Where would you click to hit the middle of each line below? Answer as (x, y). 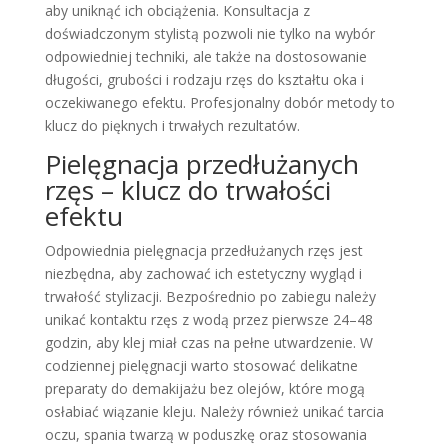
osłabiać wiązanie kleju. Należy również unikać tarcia (214, 411)
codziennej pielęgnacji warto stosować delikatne (201, 365)
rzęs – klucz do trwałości (187, 189)
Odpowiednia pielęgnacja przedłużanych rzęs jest (203, 250)
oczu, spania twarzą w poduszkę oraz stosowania (205, 434)
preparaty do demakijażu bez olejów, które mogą (204, 388)
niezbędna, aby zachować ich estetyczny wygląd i (203, 273)
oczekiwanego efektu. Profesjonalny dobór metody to (219, 102)
